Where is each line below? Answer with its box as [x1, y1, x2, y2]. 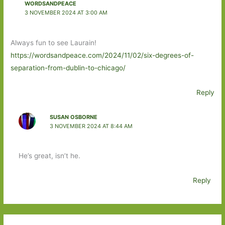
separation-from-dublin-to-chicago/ [11, 63, 126, 72]
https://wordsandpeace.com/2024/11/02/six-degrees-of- [11, 51, 194, 59]
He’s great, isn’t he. [18, 152, 80, 160]
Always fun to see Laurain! [11, 38, 97, 47]
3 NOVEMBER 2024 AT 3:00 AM [24, 9, 107, 17]
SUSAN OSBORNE [49, 113, 97, 121]
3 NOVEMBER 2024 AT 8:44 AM [49, 122, 133, 130]
